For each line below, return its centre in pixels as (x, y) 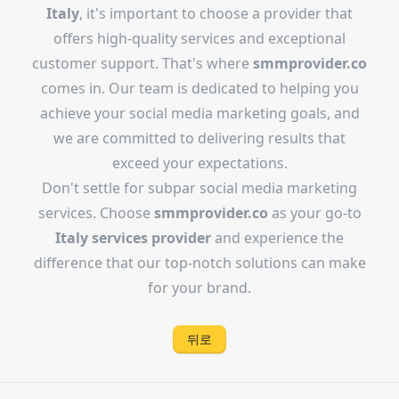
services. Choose (96, 213)
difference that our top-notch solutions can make (199, 263)
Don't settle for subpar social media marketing (199, 188)
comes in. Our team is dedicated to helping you (199, 88)
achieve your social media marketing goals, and (199, 113)
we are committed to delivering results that (199, 138)
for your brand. (199, 288)
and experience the (277, 238)
